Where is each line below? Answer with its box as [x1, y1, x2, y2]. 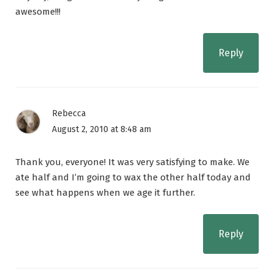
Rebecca [52, 108, 86, 119]
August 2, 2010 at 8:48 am [52, 124, 151, 135]
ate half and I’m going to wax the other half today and [15, 172, 251, 183]
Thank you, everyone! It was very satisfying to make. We [15, 157, 250, 168]
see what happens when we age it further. [15, 187, 195, 199]
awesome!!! [15, 6, 61, 18]
